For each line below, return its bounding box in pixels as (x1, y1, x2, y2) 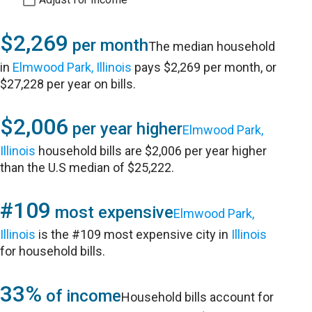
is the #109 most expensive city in (36, 227, 232, 242)
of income (42, 286, 122, 306)
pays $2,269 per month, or (132, 60, 277, 75)
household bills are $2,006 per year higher (36, 143, 267, 158)
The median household (148, 39, 276, 54)
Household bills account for (121, 290, 274, 304)
